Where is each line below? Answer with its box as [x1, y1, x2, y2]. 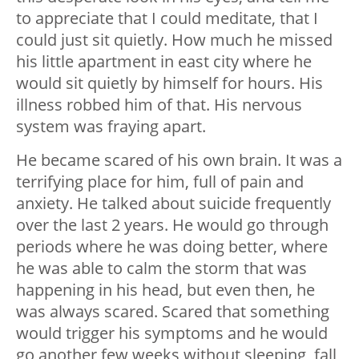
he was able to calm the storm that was [16, 257, 307, 280]
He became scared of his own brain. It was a [16, 149, 342, 171]
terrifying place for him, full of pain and [16, 171, 304, 193]
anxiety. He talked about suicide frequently [16, 192, 331, 215]
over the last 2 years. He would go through [16, 214, 329, 236]
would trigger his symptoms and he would [16, 322, 328, 345]
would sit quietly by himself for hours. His [16, 72, 323, 95]
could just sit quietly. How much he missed [16, 29, 333, 51]
